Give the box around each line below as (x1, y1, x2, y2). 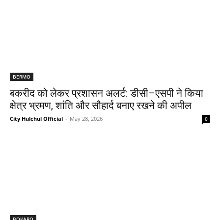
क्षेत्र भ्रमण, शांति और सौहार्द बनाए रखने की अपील (10, 99, 192, 111)
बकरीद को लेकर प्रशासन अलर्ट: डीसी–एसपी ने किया (10, 87, 203, 99)
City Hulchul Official (10, 114, 63, 122)
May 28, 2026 (70, 114, 103, 122)
